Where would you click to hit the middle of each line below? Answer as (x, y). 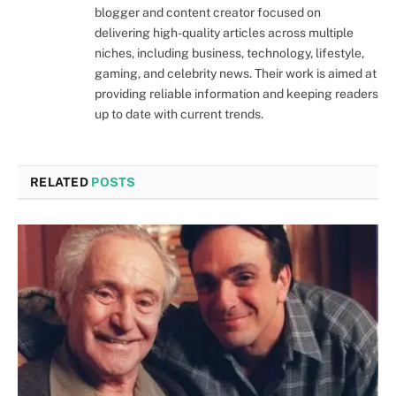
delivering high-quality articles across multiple (224, 33)
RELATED (61, 183)
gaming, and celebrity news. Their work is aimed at (236, 74)
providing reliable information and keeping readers (236, 94)
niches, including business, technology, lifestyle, (229, 53)
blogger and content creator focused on (208, 13)
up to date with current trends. (179, 114)
